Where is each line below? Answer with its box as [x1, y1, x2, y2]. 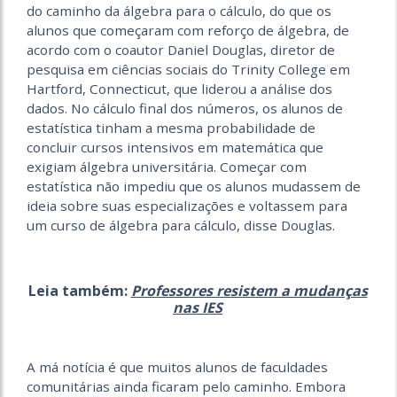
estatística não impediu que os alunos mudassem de [27, 176, 361, 195]
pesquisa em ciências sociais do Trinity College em [27, 59, 350, 78]
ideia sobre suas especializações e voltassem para [27, 196, 347, 214]
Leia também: [27, 280, 131, 300]
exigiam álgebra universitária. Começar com [27, 157, 307, 175]
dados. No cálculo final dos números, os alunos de [27, 98, 343, 117]
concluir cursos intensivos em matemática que [27, 137, 323, 156]
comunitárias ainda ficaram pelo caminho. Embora [27, 377, 346, 395]
